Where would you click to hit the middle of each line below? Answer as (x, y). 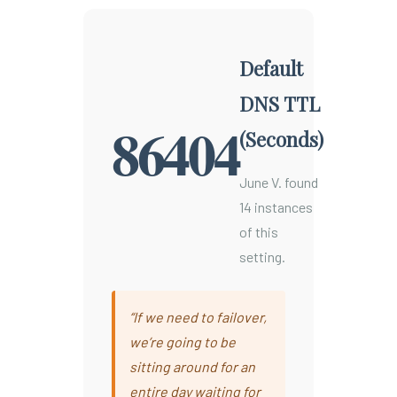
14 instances (276, 206)
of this (258, 231)
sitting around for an (192, 366)
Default (271, 68)
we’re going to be (182, 341)
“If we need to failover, (198, 316)
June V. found (278, 182)
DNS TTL (279, 103)
